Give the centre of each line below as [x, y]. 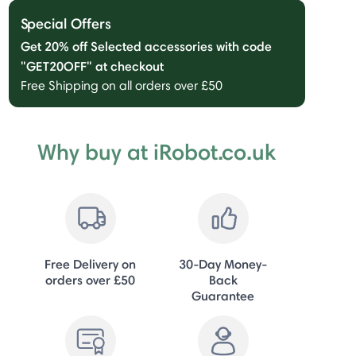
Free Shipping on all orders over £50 [121, 85]
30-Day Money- [223, 263]
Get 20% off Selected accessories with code [146, 46]
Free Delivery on [91, 263]
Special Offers [66, 23]
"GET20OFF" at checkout [92, 66]
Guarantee [223, 295]
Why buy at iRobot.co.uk [157, 151]
